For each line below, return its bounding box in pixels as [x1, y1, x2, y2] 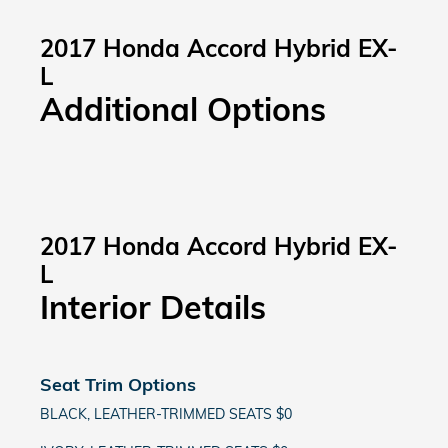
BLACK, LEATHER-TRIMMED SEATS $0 [40, 405, 292, 423]
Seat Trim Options [40, 373, 196, 395]
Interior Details [40, 287, 266, 327]
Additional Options [40, 89, 326, 129]
